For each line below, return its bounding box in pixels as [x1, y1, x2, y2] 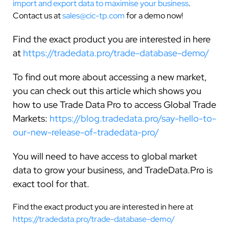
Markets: [13, 112, 50, 124]
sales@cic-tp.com [62, 10, 125, 21]
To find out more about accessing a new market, [13, 71, 207, 83]
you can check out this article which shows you [13, 84, 201, 97]
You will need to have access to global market [13, 150, 197, 162]
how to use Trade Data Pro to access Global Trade [13, 98, 216, 110]
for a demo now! [125, 10, 183, 21]
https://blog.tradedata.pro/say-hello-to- [50, 112, 216, 124]
